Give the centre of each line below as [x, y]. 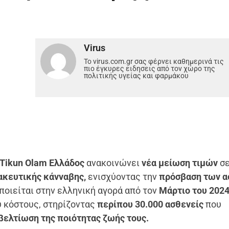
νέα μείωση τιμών [179, 163]
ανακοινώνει [112, 163]
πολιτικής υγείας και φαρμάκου [136, 75]
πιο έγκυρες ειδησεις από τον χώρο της [150, 68]
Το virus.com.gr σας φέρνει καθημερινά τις [154, 61]
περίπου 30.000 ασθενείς [151, 204]
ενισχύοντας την [123, 176]
